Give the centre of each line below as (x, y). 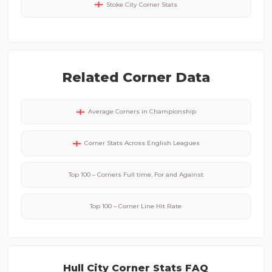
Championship (172, 111)
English (159, 143)
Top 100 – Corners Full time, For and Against (136, 175)
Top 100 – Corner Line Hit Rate (136, 206)
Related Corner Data (136, 77)
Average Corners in (118, 111)
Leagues (185, 143)
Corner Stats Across (115, 143)
